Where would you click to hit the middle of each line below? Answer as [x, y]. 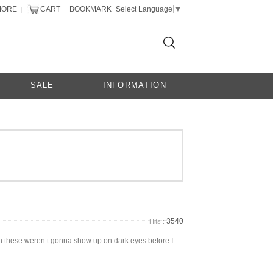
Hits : [157, 221]
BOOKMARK [90, 9]
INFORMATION [134, 85]
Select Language [144, 9]
